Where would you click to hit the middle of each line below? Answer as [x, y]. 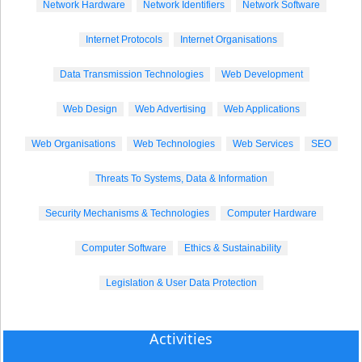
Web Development [262, 75]
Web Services [263, 144]
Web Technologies [174, 144]
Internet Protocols [124, 40]
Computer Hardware [272, 214]
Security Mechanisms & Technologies [127, 214]
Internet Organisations [228, 40]
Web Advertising [170, 109]
